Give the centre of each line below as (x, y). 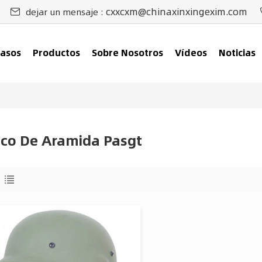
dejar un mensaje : (65, 11)
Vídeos (191, 52)
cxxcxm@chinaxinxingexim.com (176, 11)
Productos (57, 52)
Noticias (237, 52)
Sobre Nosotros (127, 52)
